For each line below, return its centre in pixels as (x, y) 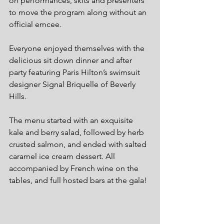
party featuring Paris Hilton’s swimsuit (75, 72)
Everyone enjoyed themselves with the (78, 48)
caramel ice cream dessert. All (63, 156)
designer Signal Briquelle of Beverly (73, 84)
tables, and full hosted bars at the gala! (78, 180)
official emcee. (35, 24)
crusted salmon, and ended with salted (79, 144)
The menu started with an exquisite (72, 120)
